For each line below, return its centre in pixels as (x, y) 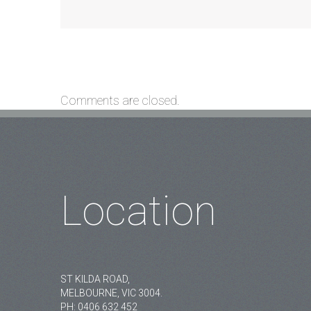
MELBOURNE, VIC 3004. (111, 293)
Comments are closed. (120, 100)
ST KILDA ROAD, (95, 279)
